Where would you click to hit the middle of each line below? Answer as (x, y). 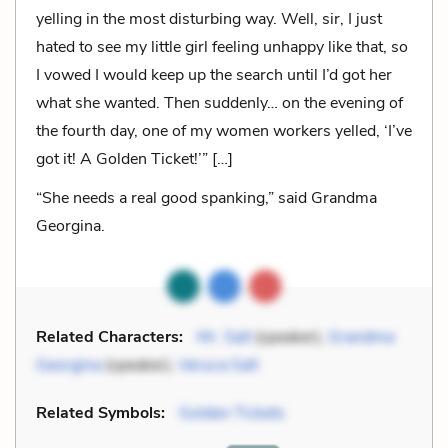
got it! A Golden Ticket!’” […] (134, 158)
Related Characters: (109, 336)
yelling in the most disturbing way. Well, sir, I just (209, 18)
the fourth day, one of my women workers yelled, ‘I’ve (224, 130)
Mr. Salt (224, 336)
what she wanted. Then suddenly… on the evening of (219, 102)
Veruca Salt (218, 364)
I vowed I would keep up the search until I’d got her (214, 74)
